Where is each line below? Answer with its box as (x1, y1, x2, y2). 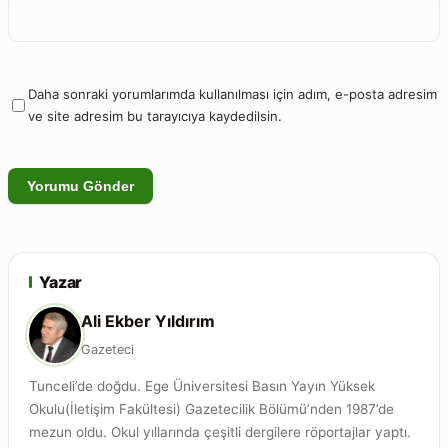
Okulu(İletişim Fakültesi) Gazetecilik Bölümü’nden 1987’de (29, 400, 394, 417)
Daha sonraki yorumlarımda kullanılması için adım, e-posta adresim (28, 86, 437, 103)
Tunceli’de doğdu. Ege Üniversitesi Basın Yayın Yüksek (29, 377, 375, 394)
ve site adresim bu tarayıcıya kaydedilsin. (28, 108, 282, 125)
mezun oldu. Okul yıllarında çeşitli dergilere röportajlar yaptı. (29, 423, 411, 440)
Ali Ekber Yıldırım (81, 311, 215, 332)
